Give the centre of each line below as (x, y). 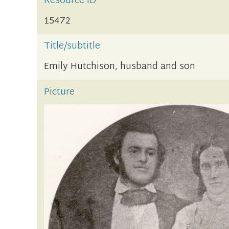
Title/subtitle (72, 47)
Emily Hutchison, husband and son (120, 67)
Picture (60, 92)
